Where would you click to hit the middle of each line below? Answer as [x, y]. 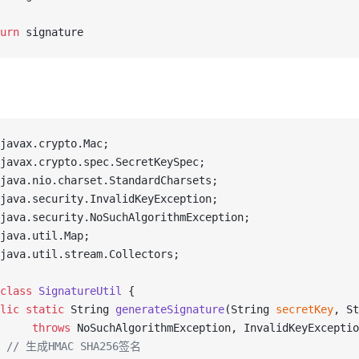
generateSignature [170, 309]
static [42, 309]
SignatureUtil [77, 291]
